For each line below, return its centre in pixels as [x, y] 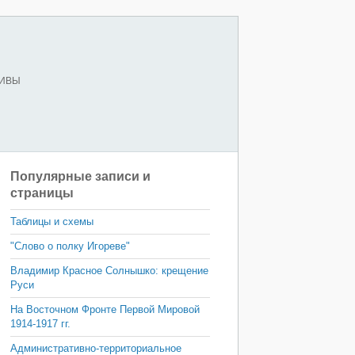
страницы [42, 193]
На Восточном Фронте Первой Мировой [105, 309]
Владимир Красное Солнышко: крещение [109, 271]
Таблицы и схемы [52, 221]
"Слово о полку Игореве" [70, 246]
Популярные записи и [80, 176]
